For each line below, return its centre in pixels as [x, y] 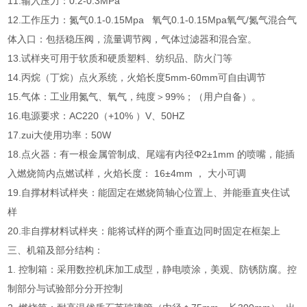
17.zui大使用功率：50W [60, 135]
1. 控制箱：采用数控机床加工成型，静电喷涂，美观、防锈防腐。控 [152, 269]
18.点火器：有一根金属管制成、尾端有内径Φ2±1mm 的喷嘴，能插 [151, 154]
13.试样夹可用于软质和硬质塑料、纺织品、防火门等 [123, 58]
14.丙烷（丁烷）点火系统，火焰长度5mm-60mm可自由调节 [140, 77]
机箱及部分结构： [67, 250]
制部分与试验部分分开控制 [68, 288]
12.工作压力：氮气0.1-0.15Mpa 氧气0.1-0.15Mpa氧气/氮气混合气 [152, 20]
